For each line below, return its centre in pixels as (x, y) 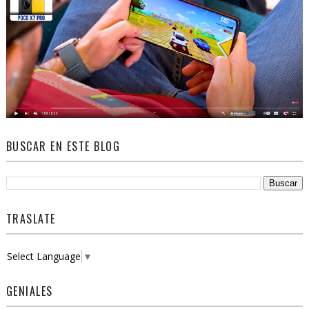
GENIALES (29, 291)
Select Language (43, 256)
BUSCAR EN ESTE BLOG (63, 146)
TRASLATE (31, 218)
